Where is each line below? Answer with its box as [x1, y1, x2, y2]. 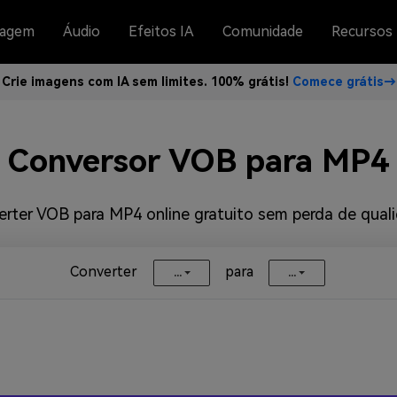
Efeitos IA [128, 23, 194, 40]
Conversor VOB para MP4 [7, 143, 390, 180]
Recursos [331, 23, 393, 40]
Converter [69, 263, 137, 280]
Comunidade [222, 23, 303, 40]
